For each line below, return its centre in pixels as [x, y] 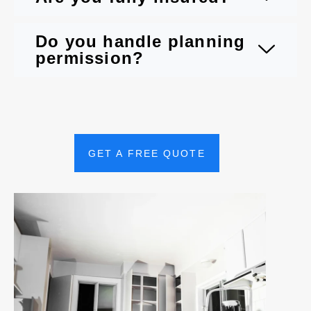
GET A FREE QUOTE [147, 154]
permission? [90, 58]
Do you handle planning [141, 42]
